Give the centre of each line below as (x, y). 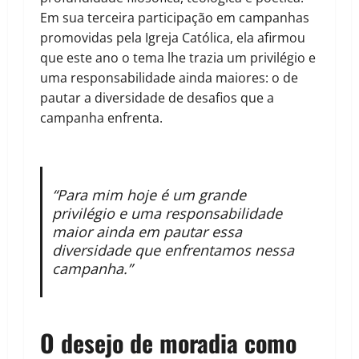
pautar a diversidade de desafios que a (157, 98)
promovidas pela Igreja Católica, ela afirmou (173, 38)
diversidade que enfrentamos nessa (173, 250)
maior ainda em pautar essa (147, 232)
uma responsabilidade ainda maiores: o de (169, 78)
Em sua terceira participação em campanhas (175, 18)
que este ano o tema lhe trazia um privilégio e (178, 58)
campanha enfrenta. (101, 118)
